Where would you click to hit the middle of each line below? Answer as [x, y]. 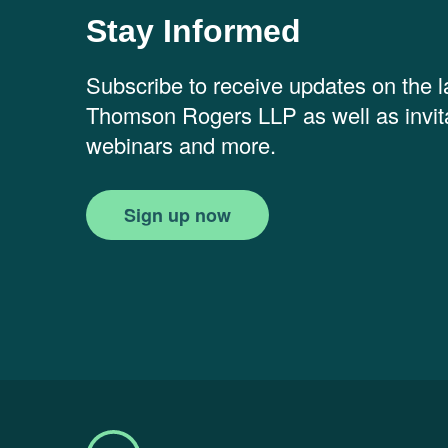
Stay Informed [193, 31]
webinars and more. [181, 145]
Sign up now [177, 215]
